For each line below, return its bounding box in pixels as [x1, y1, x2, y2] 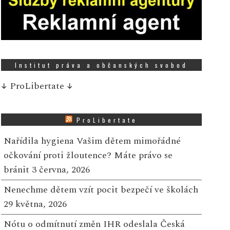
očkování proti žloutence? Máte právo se [3, 148, 172, 163]
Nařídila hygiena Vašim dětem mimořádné [3, 134, 181, 148]
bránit [3, 163, 29, 177]
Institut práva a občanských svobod [15, 61, 188, 70]
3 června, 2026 [31, 163, 90, 177]
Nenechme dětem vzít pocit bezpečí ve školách [3, 183, 198, 197]
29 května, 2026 [3, 197, 67, 212]
